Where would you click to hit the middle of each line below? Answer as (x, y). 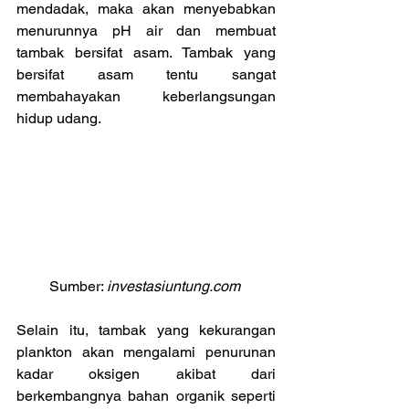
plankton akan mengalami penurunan (146, 351)
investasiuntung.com (175, 286)
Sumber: (78, 286)
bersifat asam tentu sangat (146, 74)
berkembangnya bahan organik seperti (146, 395)
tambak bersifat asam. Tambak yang (146, 52)
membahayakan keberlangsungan (146, 96)
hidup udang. (59, 118)
